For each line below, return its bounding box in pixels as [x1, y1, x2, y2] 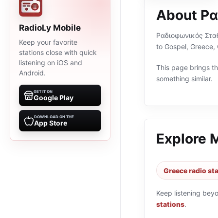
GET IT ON [34, 89, 53, 94]
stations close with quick [19, 48, 97, 56]
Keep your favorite [19, 38, 77, 46]
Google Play [34, 93, 73, 102]
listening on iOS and [19, 58, 82, 67]
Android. [19, 69, 46, 77]
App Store [34, 119, 67, 127]
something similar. [156, 74, 213, 83]
